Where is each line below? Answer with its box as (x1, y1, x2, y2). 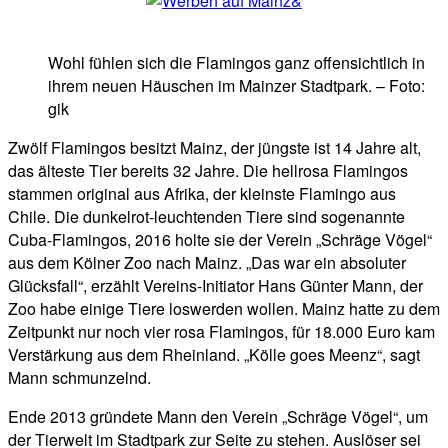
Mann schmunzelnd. (8, 366, 151, 390)
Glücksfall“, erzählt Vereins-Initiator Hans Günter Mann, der (8, 274, 423, 298)
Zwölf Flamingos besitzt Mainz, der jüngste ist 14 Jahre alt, (8, 136, 421, 160)
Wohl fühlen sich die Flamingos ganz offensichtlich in (48, 51, 425, 75)
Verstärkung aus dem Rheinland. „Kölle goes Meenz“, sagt (8, 343, 420, 367)
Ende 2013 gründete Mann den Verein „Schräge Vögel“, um (8, 405, 428, 429)
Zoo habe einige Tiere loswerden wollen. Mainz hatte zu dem (8, 297, 440, 321)
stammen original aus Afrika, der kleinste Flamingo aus (8, 182, 396, 206)
